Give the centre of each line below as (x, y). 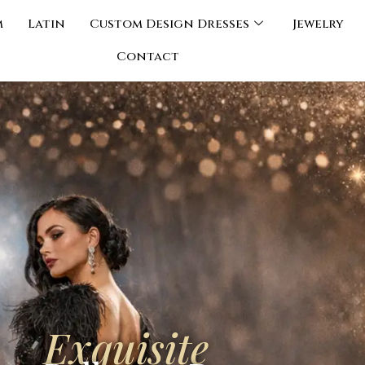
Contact (148, 57)
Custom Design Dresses (169, 24)
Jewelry (318, 24)
